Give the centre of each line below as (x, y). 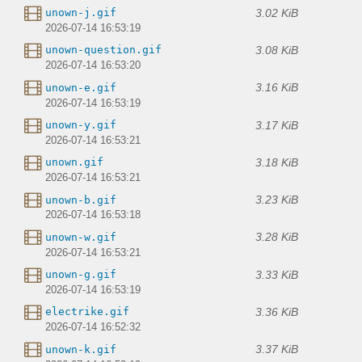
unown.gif (74, 162)
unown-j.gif (81, 13)
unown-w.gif (81, 237)
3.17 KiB (277, 125)
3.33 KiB (277, 274)
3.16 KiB (277, 88)
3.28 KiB (277, 237)
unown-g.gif (81, 275)
